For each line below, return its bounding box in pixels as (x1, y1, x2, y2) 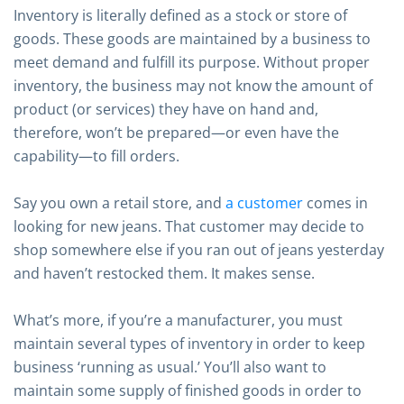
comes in (303, 193, 368, 213)
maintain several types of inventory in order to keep (14, 334, 365, 353)
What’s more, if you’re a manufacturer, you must (14, 310, 343, 330)
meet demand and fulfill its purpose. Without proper (14, 52, 370, 72)
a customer (225, 193, 303, 213)
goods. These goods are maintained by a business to (14, 29, 371, 49)
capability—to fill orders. (14, 146, 179, 166)
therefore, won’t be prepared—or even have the (14, 123, 339, 142)
